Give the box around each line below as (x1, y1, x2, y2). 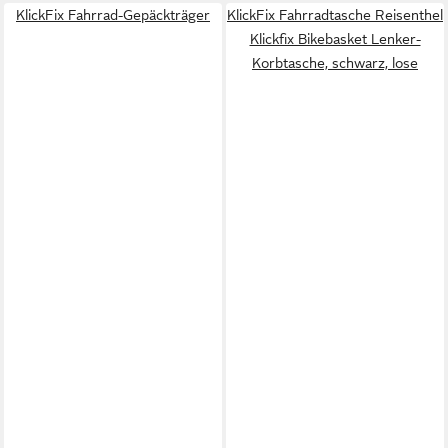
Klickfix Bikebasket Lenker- (249, 30, 421, 47)
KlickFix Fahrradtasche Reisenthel (227, 6, 443, 23)
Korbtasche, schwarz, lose (252, 54, 418, 71)
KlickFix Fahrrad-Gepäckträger (16, 6, 210, 23)
